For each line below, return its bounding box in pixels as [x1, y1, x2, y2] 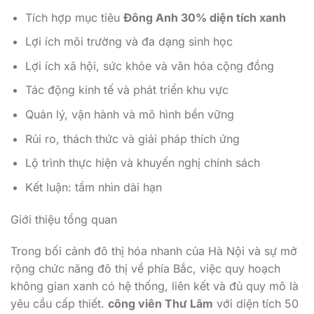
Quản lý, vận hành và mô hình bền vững [25, 107, 234, 121]
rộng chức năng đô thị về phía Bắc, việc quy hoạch [11, 261, 280, 276]
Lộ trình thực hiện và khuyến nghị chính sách [25, 156, 260, 170]
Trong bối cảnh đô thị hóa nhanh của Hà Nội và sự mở [11, 244, 297, 259]
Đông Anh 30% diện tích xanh [123, 10, 286, 25]
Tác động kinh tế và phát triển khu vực [25, 83, 228, 97]
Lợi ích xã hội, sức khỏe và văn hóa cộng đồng [25, 58, 274, 73]
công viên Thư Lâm [108, 296, 213, 311]
